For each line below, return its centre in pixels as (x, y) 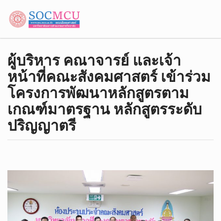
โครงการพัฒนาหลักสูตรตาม (98, 93)
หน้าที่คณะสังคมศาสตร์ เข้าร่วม (109, 77)
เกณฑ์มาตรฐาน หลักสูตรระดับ (105, 109)
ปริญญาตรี (42, 126)
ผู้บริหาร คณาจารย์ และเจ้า (94, 60)
